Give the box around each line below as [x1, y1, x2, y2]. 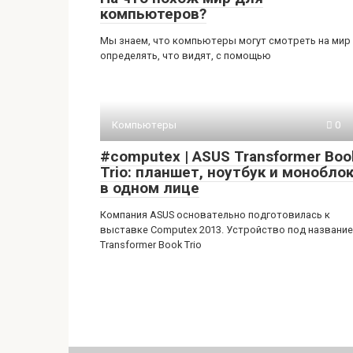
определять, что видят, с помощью [100, 50, 271, 61]
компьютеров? [100, 5, 206, 23]
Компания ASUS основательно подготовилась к [100, 209, 330, 221]
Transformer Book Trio [100, 239, 202, 251]
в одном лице [100, 179, 199, 197]
